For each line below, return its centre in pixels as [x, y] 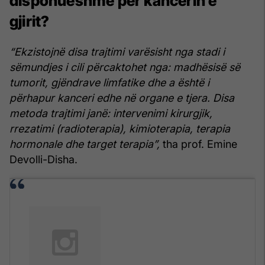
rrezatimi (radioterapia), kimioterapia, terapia [120, 129]
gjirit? [30, 22]
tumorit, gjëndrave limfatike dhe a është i [109, 83]
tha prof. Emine [198, 144]
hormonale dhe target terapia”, [85, 144]
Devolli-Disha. [43, 160]
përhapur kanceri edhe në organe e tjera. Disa [122, 98]
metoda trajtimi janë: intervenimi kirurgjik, [111, 114]
